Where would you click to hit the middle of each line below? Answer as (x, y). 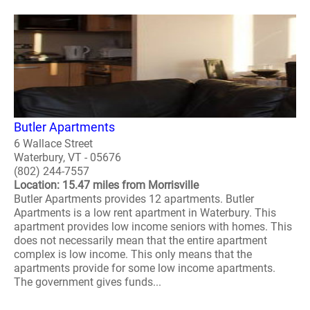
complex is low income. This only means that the (133, 255)
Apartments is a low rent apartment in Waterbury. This (145, 213)
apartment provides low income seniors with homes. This (153, 227)
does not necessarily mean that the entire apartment (140, 241)
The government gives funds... (88, 282)
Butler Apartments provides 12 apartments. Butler (134, 199)
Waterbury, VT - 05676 (67, 158)
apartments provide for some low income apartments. (145, 268)
